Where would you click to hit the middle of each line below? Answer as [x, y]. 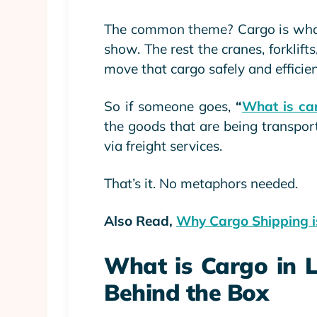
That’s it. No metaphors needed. [201, 183]
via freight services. [163, 145]
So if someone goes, [167, 106]
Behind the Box [186, 292]
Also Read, [140, 220]
